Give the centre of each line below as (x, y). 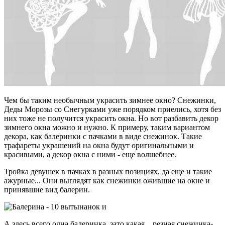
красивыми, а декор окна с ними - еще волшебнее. (90, 154)
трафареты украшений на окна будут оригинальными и (99, 145)
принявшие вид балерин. (47, 189)
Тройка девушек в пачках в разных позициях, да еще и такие (108, 171)
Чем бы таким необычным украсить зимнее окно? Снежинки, (110, 100)
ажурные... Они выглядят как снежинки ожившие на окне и (107, 180)
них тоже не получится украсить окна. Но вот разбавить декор (111, 118)
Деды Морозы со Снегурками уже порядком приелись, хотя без (113, 109)
